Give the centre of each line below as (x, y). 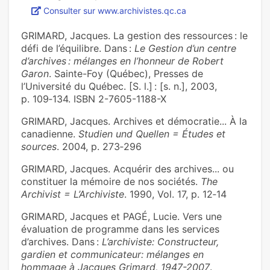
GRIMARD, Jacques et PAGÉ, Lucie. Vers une (121, 217)
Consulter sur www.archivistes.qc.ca (115, 11)
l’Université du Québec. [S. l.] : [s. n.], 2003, (119, 86)
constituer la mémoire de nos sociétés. (111, 182)
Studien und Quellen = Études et (152, 134)
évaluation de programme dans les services (120, 229)
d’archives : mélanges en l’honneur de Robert (122, 61)
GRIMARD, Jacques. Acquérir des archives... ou (127, 169)
